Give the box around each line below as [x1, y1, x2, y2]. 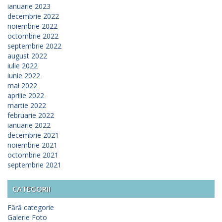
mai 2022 [7, 81, 37, 91]
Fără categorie [7, 203, 54, 213]
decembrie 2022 [7, 11, 59, 21]
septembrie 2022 [7, 41, 61, 51]
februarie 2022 [7, 111, 54, 120]
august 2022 [7, 51, 47, 61]
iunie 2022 [7, 71, 40, 81]
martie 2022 [7, 101, 46, 111]
